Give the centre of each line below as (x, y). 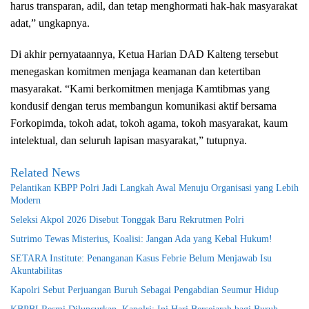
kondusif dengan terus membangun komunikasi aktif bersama (143, 106)
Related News (45, 173)
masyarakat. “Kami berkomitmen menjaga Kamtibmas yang (140, 89)
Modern (26, 201)
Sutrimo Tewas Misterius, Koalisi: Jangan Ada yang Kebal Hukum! (142, 239)
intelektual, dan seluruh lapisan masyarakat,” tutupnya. (129, 141)
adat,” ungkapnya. (50, 23)
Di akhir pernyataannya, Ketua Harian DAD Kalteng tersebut (144, 54)
